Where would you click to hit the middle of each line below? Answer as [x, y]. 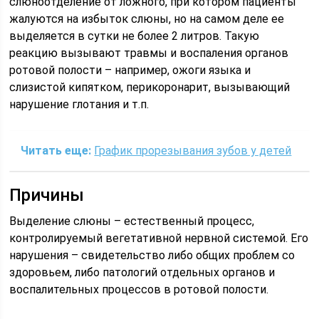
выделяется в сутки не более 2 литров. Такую [135, 36]
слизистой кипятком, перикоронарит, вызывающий [150, 87]
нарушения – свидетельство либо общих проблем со [152, 255]
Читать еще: [56, 151]
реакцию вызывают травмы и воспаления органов [149, 53]
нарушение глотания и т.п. [79, 104]
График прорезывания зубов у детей [193, 151]
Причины [47, 195]
